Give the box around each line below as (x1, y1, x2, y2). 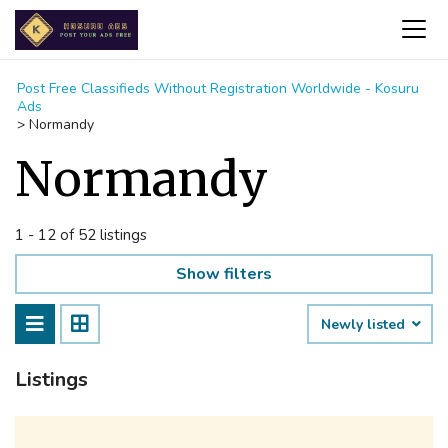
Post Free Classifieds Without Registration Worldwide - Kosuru (17, 79, 419, 98)
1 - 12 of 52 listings (15, 225, 147, 245)
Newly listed (321, 315, 409, 334)
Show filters (176, 263, 272, 285)
